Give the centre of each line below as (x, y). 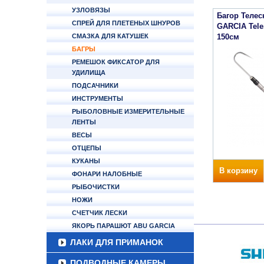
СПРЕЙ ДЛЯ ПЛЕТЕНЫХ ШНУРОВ (126, 23)
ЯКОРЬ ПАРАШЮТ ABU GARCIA (123, 226)
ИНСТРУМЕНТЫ (98, 98)
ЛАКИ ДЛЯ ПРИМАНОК (117, 242)
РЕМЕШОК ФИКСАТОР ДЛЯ (116, 62)
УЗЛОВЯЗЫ (91, 10)
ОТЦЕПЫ (87, 148)
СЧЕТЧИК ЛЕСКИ (100, 213)
